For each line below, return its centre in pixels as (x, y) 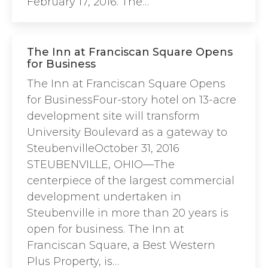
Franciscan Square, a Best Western (121, 245)
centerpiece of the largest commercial (131, 181)
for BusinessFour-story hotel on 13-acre (132, 100)
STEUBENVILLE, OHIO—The (101, 165)
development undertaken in (104, 197)
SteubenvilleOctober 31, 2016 (103, 148)
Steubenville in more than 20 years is (128, 213)
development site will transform (113, 116)
